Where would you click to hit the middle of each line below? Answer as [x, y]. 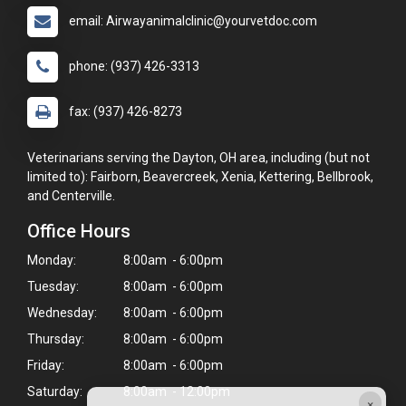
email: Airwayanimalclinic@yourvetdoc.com [193, 21]
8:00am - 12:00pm [175, 392]
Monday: [52, 261]
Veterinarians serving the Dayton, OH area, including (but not [198, 158]
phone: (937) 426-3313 [134, 67]
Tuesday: [53, 287]
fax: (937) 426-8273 [126, 112]
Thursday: [56, 339]
